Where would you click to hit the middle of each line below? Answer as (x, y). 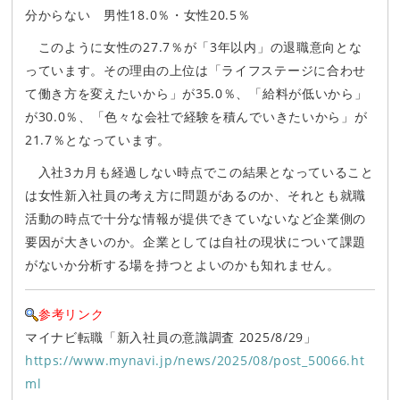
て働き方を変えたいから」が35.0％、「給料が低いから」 (196, 93)
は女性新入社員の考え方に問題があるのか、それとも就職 (196, 195)
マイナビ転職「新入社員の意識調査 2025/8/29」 (171, 337)
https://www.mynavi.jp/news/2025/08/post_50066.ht (195, 360)
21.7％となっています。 (97, 139)
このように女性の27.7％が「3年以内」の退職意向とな (193, 46)
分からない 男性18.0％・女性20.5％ (137, 14)
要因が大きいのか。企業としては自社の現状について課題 (196, 241)
